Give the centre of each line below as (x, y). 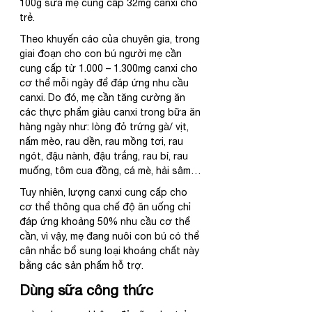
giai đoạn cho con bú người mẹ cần (102, 53)
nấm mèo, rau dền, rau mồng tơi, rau (103, 141)
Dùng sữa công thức (86, 290)
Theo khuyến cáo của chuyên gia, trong (111, 39)
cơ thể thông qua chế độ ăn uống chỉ (107, 206)
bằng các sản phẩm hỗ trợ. (81, 265)
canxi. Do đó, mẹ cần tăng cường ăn (104, 97)
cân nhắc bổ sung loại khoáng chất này (111, 250)
